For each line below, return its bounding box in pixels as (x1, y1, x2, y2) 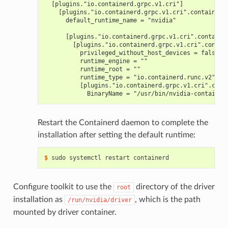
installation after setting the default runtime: (37, 131, 195, 139)
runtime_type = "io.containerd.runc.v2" (44, 74, 215, 81)
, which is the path (134, 195, 201, 204)
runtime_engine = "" (44, 58, 148, 65)
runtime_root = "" (44, 66, 140, 73)
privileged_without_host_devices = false (44, 49, 219, 57)
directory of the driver (133, 183, 215, 191)
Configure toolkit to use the (13, 183, 113, 191)
